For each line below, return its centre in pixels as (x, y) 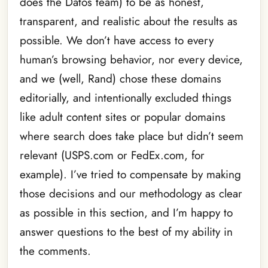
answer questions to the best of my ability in (126, 232)
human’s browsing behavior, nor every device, (131, 60)
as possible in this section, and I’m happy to (126, 213)
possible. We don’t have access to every (117, 41)
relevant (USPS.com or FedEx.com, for (112, 156)
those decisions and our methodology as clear (131, 194)
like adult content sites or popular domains (123, 117)
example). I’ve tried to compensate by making (130, 175)
